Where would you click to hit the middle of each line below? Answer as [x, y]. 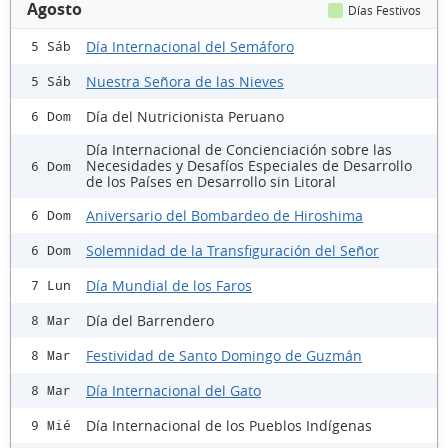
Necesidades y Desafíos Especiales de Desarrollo [249, 165]
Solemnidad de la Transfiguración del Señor [232, 250]
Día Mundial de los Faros [169, 285]
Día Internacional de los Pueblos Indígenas [229, 425]
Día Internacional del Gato [173, 390]
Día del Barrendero [150, 320]
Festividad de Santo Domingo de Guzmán [224, 355]
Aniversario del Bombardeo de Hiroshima [224, 215]
